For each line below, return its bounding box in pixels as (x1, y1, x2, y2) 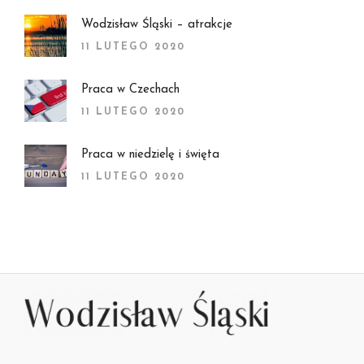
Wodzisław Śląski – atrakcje (81, 18, 232, 31)
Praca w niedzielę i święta (81, 148, 219, 161)
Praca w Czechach (81, 83, 180, 96)
